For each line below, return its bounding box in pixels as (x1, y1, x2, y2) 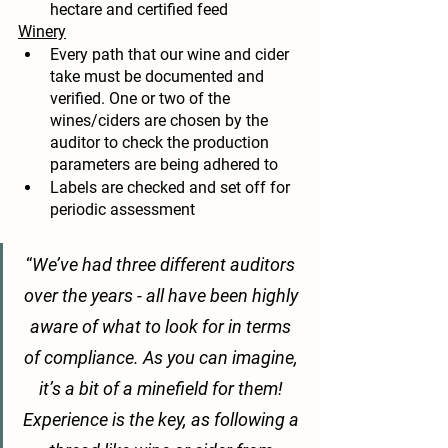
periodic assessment (50, 200, 199, 220)
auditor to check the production (50, 133, 273, 153)
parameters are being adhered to (50, 155, 278, 175)
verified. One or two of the (50, 89, 234, 109)
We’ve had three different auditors (32, 254, 299, 276)
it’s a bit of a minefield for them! (38, 378, 287, 400)
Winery (18, 22, 66, 42)
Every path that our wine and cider (50, 45, 293, 65)
